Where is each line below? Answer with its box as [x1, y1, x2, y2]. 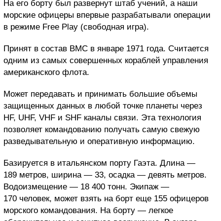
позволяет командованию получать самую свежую [3, 124, 200, 134]
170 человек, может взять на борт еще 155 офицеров [3, 193, 209, 203]
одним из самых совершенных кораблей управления [3, 55, 208, 65]
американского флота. [3, 67, 89, 77]
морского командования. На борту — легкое [3, 205, 173, 215]
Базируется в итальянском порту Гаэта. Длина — [3, 158, 195, 168]
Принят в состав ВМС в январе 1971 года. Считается [3, 43, 209, 53]
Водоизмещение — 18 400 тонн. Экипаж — [3, 182, 169, 191]
